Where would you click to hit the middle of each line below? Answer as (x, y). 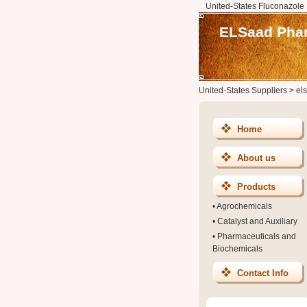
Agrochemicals (244, 206)
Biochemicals (237, 249)
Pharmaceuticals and (256, 236)
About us (256, 158)
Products (256, 187)
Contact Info (262, 273)
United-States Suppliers (243, 90)
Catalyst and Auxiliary (257, 221)
